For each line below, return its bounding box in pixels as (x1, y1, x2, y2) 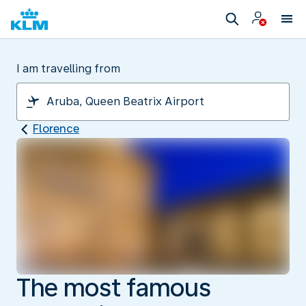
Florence (33, 122, 79, 135)
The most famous (16, 273, 211, 303)
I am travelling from (16, 62, 120, 75)
